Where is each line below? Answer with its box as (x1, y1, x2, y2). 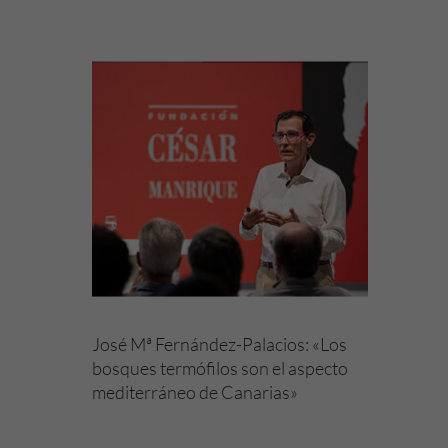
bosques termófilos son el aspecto (92, 357, 348, 379)
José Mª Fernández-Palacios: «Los (92, 333, 347, 355)
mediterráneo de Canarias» (92, 381, 298, 403)
